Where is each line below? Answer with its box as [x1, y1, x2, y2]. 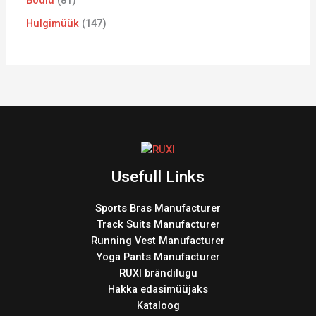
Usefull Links [111, 166, 205, 186]
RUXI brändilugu [119, 266, 197, 279]
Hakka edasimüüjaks [108, 282, 208, 296]
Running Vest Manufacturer [91, 233, 225, 247]
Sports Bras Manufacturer [95, 201, 221, 214]
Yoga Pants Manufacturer [96, 250, 220, 263]
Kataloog [136, 298, 180, 312]
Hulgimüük [26, 16, 80, 30]
